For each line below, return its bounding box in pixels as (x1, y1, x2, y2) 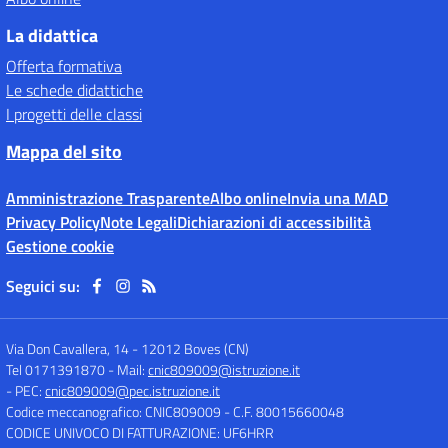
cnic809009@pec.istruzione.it (45, 380, 220, 401)
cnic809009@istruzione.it (148, 359, 300, 380)
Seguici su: (6, 274, 80, 298)
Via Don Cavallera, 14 (6, 338, 129, 359)
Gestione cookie (6, 234, 114, 258)
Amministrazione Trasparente (6, 186, 210, 210)
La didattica (6, 22, 98, 49)
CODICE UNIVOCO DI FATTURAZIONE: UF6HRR (6, 422, 274, 443)
